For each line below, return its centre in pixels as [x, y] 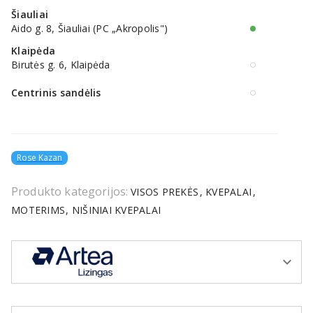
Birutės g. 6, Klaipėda [61, 65]
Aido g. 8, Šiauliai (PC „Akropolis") [89, 29]
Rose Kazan [39, 158]
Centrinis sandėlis [56, 93]
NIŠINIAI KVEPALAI [115, 210]
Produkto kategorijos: [70, 192]
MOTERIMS [40, 210]
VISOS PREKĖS [166, 192]
